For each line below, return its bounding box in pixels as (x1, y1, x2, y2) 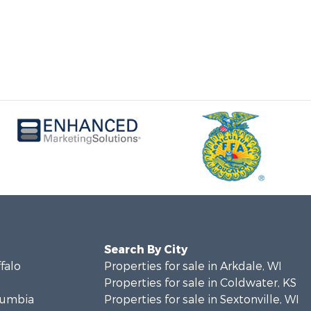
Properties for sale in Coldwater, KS (103, 276, 296, 290)
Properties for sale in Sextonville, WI (103, 292, 299, 307)
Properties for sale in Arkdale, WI (103, 259, 282, 274)
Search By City (103, 242, 187, 257)
